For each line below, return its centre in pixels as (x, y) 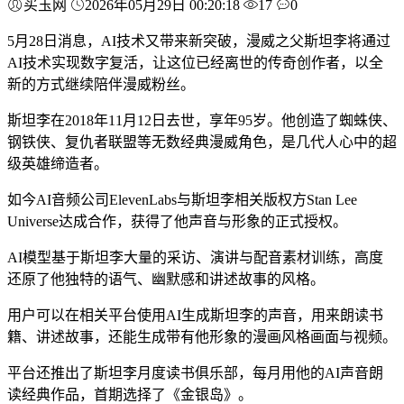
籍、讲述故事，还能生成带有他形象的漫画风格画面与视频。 (202, 336)
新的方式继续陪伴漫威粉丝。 (101, 84)
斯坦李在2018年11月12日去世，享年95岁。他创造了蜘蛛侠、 (202, 120)
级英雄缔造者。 (58, 163)
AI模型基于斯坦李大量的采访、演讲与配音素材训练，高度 (195, 257)
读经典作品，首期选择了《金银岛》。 (130, 394)
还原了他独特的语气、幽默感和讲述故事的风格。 (166, 279)
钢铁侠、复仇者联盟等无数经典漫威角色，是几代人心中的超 (202, 142)
